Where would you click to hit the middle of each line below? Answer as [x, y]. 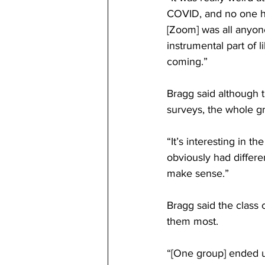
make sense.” [199, 173]
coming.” [189, 62]
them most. [194, 221]
